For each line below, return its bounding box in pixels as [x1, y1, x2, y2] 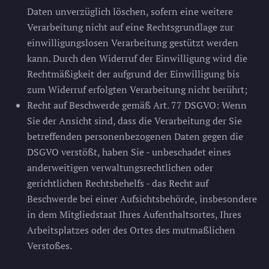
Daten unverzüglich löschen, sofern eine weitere [27, 5, 233, 18]
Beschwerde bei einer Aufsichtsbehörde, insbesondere [27, 192, 257, 205]
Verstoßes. [27, 239, 72, 252]
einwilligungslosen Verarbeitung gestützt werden [27, 36, 238, 49]
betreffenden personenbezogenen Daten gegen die [27, 130, 243, 143]
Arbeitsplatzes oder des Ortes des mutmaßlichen [27, 223, 235, 237]
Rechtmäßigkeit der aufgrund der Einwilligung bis [27, 67, 240, 80]
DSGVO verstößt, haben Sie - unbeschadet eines [27, 145, 231, 159]
